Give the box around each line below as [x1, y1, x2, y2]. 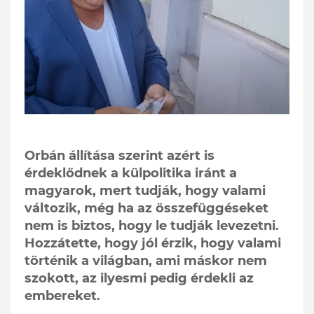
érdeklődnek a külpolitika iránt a [25, 165, 237, 182]
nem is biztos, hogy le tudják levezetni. [25, 218, 279, 234]
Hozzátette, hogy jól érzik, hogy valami [25, 235, 281, 252]
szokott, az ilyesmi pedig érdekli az [25, 271, 254, 287]
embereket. [25, 288, 100, 304]
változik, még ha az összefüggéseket [25, 200, 268, 217]
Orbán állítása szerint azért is [25, 148, 214, 164]
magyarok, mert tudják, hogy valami [25, 183, 266, 199]
